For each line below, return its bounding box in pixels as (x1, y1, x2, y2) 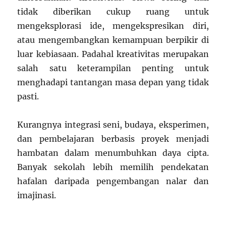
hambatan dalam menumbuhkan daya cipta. (17, 147, 209, 158)
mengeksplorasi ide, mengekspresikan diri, (17, 20, 209, 31)
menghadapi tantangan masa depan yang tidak (17, 77, 209, 87)
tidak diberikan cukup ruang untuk (17, 6, 209, 17)
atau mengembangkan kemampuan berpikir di (17, 34, 209, 45)
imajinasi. (17, 190, 56, 200)
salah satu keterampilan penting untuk (17, 63, 209, 73)
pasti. (17, 91, 39, 101)
